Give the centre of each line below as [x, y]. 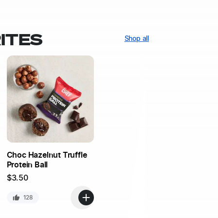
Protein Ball [27, 165]
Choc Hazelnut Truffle [47, 155]
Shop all [136, 39]
